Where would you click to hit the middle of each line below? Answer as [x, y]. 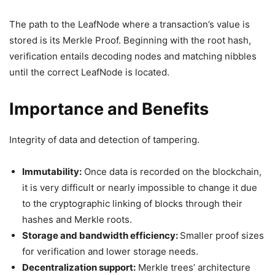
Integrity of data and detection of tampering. [104, 140]
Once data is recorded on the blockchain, [172, 172]
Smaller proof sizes [222, 235]
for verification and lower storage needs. [110, 251]
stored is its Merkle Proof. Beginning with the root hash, [130, 40]
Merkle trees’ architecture [193, 267]
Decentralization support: [79, 267]
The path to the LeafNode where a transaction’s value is [130, 24]
